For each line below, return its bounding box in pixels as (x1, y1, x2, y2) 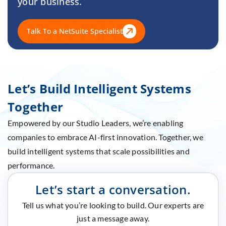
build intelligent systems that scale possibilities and (8, 146, 190, 156)
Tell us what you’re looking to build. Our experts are (22, 200, 204, 210)
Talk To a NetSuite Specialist (27, 26, 123, 36)
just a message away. (77, 213, 149, 223)
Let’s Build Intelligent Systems (8, 80, 191, 97)
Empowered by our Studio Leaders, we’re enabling (8, 118, 184, 128)
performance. (8, 160, 55, 170)
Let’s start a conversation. (35, 181, 191, 198)
